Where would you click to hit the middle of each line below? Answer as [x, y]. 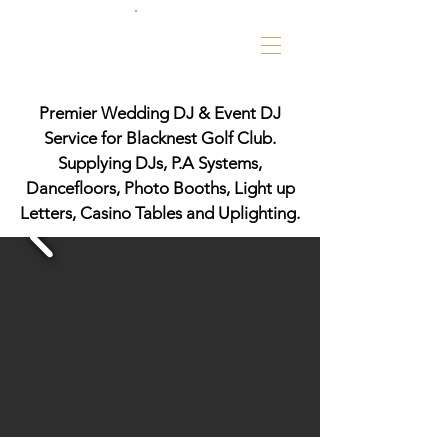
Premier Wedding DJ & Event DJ [160, 113]
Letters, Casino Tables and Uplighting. [160, 213]
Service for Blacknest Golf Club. [160, 138]
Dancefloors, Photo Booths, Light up [160, 188]
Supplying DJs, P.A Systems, [160, 163]
